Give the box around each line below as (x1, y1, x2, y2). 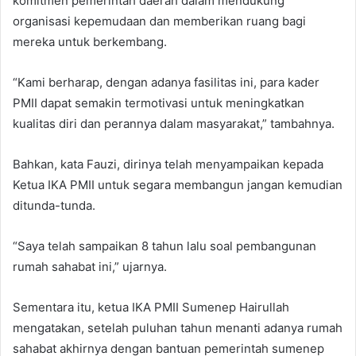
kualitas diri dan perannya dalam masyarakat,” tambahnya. (13, 115, 335, 131)
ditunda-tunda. (13, 197, 95, 213)
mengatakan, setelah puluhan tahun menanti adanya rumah (13, 319, 342, 335)
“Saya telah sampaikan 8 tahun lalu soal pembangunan (13, 238, 316, 253)
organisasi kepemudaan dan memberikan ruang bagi (13, 13, 306, 29)
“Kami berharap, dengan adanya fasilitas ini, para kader (13, 74, 319, 90)
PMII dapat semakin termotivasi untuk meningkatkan (13, 95, 304, 110)
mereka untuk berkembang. (13, 33, 167, 49)
